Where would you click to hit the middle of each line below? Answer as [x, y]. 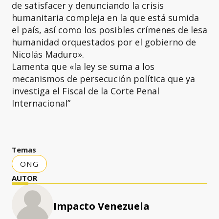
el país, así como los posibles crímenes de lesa [109, 30]
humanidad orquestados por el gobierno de [104, 42]
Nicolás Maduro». [48, 54]
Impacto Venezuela [101, 206]
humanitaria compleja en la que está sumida [105, 18]
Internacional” [41, 103]
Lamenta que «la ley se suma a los [83, 66]
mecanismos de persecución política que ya [103, 79]
